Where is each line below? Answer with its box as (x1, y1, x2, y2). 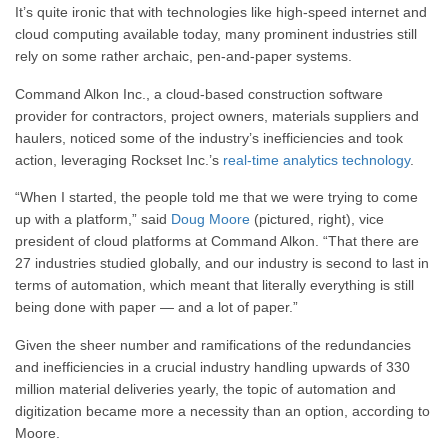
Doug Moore (171, 211, 250, 228)
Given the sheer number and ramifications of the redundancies (15, 336, 411, 353)
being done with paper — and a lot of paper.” (15, 299, 298, 316)
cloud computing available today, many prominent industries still (15, 26, 417, 43)
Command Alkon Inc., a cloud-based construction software (15, 85, 383, 102)
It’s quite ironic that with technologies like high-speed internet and (15, 4, 427, 21)
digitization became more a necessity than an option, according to (15, 402, 430, 419)
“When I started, (15, 189, 117, 206)
